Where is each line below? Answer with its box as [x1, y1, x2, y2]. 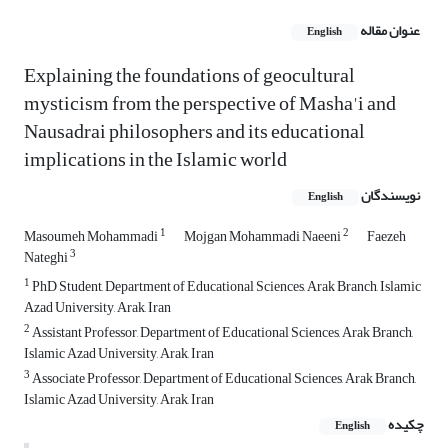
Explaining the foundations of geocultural [24, 56, 355, 96]
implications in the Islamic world [24, 140, 287, 180]
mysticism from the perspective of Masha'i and [24, 84, 396, 124]
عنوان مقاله [360, 17, 420, 45]
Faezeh [367, 223, 406, 251]
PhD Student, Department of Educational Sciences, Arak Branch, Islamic [30, 273, 421, 301]
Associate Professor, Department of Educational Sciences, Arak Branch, [30, 365, 416, 393]
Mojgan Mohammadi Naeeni [184, 223, 343, 251]
